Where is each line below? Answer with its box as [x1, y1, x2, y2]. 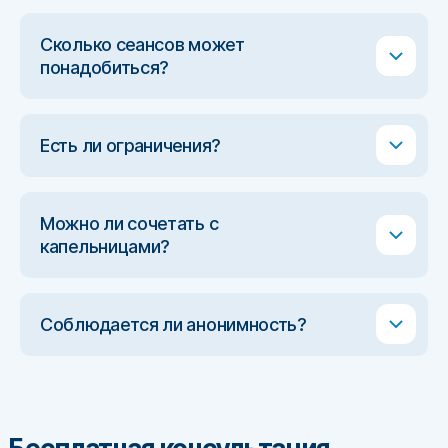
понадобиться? [40, 56, 169, 78]
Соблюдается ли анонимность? [40, 313, 306, 335]
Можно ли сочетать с [40, 212, 219, 234]
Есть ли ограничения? [40, 134, 220, 156]
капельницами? [40, 235, 170, 257]
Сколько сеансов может [40, 33, 245, 55]
